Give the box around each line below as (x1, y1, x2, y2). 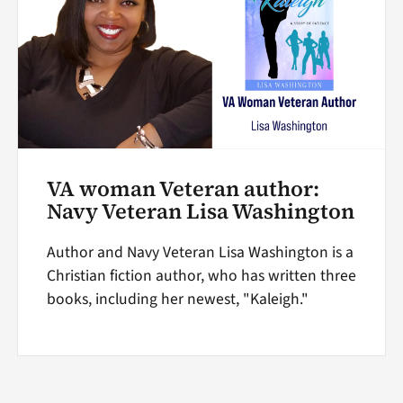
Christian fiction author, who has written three (46, 264, 356, 287)
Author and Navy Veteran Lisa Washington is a (46, 240, 354, 264)
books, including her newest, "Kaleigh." (46, 287, 309, 310)
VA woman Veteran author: (46, 174, 319, 203)
